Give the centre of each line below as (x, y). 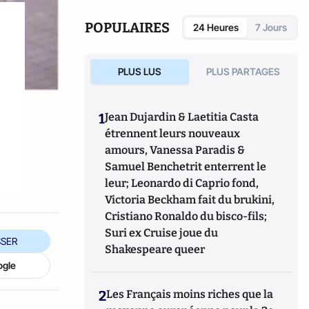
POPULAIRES (128, 28)
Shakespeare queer (155, 250)
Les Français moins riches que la (190, 295)
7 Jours (271, 28)
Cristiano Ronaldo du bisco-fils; (186, 217)
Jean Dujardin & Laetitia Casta (182, 117)
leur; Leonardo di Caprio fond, (182, 183)
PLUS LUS (139, 72)
